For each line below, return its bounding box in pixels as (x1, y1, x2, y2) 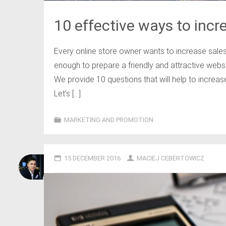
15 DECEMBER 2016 (64, 154, 121, 162)
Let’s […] (54, 88, 81, 98)
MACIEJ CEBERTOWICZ (137, 154, 205, 162)
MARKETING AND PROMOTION (64, 116, 153, 124)
